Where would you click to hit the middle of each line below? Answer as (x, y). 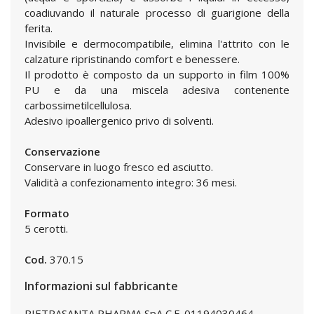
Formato (47, 213)
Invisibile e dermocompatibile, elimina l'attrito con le (157, 43)
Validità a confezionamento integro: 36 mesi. (131, 182)
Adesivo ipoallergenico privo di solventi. (119, 121)
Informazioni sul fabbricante (101, 286)
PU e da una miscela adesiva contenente (157, 90)
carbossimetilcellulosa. (78, 105)
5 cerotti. (46, 228)
